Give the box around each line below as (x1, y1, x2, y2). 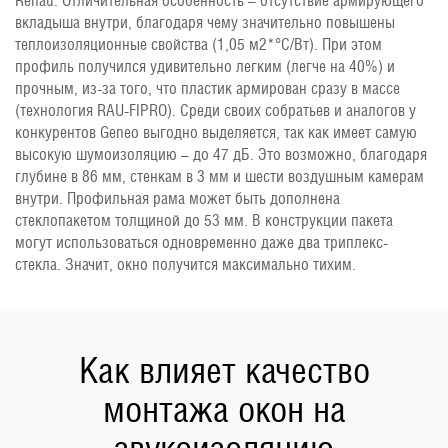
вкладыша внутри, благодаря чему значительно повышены (15, 12, 395, 32)
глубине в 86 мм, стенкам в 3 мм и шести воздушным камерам (15, 166, 424, 186)
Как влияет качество (78, 348, 370, 391)
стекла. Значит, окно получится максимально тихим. (15, 254, 356, 274)
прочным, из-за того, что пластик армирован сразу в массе (15, 78, 400, 98)
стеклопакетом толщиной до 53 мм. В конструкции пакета (15, 210, 393, 230)
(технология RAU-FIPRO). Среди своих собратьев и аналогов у (15, 100, 416, 120)
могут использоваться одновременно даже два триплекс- (15, 232, 388, 252)
